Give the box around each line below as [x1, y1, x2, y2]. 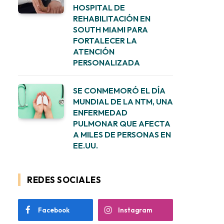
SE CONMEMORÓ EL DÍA [73, 85, 165, 95]
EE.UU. [73, 140, 98, 150]
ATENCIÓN [73, 46, 114, 56]
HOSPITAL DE [73, 2, 125, 12]
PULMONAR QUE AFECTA [73, 118, 170, 128]
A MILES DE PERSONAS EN [73, 129, 171, 139]
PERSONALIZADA [73, 57, 140, 67]
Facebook [38, 206, 69, 214]
